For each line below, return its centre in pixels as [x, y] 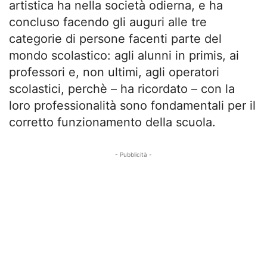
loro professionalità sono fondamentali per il [132, 105]
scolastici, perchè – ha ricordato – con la [122, 89]
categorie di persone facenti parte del [115, 39]
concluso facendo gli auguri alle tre [108, 22]
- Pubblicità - [133, 154]
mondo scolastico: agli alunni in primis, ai [124, 55]
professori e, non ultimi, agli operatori [114, 72]
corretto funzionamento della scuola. [112, 122]
